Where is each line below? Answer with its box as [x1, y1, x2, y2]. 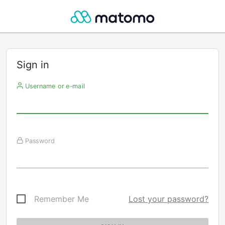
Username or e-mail [23, 82, 85, 90]
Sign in [17, 59, 49, 71]
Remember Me [34, 194, 89, 204]
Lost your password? [129, 194, 208, 204]
